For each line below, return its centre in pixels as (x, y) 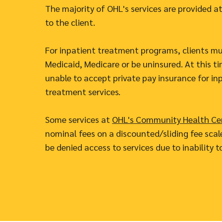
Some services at (79, 119)
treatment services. (84, 91)
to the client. (71, 22)
